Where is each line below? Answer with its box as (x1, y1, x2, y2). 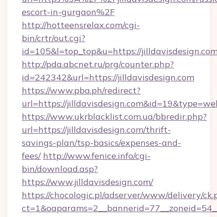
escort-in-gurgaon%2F (22, 6, 115, 17)
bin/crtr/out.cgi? (22, 32, 85, 44)
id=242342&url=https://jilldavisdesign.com (22, 72, 194, 83)
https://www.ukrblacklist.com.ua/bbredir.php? (22, 111, 207, 122)
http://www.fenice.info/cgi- (43, 150, 151, 161)
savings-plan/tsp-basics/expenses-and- (22, 137, 181, 148)
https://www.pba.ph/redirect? (22, 85, 140, 96)
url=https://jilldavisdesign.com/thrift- (22, 124, 171, 135)
